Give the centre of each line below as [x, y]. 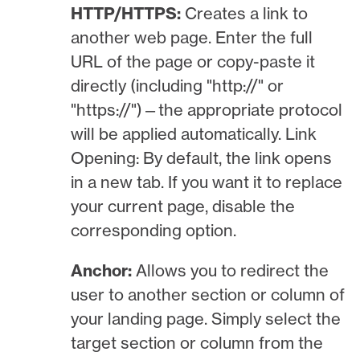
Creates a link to [245, 13]
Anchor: [104, 270]
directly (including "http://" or [178, 85]
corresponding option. [154, 230]
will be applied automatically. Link [194, 133]
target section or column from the [197, 342]
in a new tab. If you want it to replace [207, 182]
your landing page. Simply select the [206, 318]
